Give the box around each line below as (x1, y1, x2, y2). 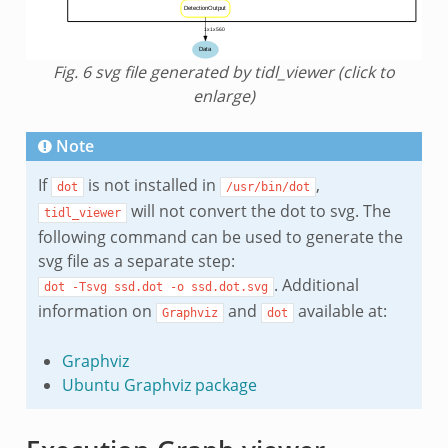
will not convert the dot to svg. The (126, 200, 391, 223)
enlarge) (193, 85, 255, 108)
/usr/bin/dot (225, 180, 310, 195)
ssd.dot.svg (190, 280, 268, 295)
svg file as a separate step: (37, 250, 235, 273)
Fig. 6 (53, 61, 95, 84)
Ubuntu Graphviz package (61, 374, 257, 397)
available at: (293, 300, 387, 323)
